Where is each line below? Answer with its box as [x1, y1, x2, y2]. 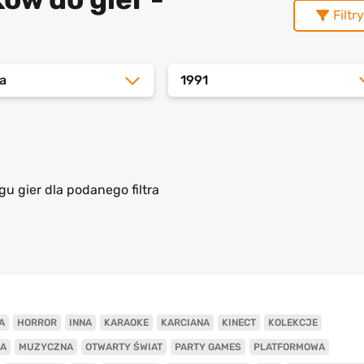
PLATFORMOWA [253, 340, 325, 353]
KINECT [221, 316, 256, 328]
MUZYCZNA [18, 340, 73, 353]
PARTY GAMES [174, 340, 241, 353]
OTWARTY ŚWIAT [84, 340, 162, 353]
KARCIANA [160, 316, 210, 328]
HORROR [16, 316, 57, 328]
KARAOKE [103, 316, 149, 328]
